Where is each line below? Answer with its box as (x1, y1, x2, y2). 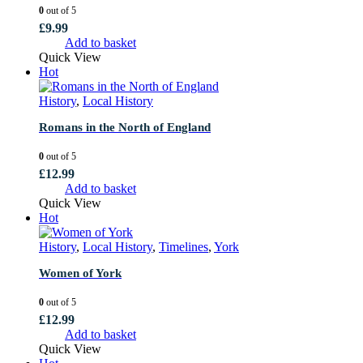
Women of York (39, 266, 122, 280)
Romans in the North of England (39, 120, 211, 134)
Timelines (159, 239, 208, 254)
